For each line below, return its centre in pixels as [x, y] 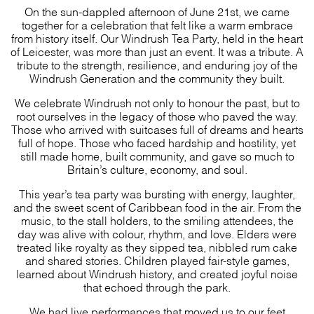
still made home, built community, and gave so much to [157, 156]
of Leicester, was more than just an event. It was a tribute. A [157, 51]
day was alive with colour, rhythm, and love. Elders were [157, 233]
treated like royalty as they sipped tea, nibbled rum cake [157, 247]
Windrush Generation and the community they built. [157, 78]
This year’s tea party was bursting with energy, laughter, [157, 193]
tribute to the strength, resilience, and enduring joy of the [157, 64]
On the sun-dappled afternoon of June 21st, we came [157, 11]
